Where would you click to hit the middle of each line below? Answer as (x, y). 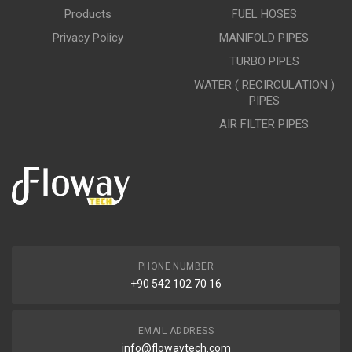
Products (88, 14)
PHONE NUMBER (176, 266)
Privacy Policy (88, 38)
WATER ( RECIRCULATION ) (264, 85)
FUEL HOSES (264, 14)
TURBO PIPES (264, 61)
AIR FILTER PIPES (264, 124)
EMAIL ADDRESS (176, 331)
